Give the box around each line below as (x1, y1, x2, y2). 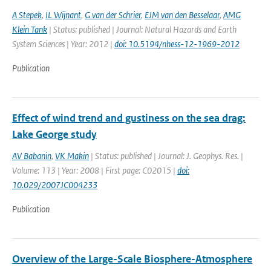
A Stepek (12, 9, 42, 21)
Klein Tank (12, 24, 47, 35)
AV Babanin (12, 150, 51, 162)
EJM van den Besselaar (145, 9, 220, 21)
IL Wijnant (45, 9, 81, 21)
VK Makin (55, 150, 89, 162)
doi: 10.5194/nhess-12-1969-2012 (114, 38, 240, 50)
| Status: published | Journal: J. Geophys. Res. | (89, 150, 243, 162)
